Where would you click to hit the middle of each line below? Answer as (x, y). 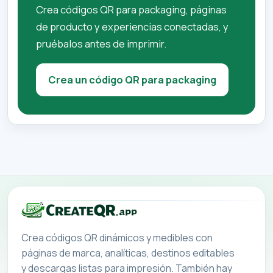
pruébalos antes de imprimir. (101, 44)
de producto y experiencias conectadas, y (132, 27)
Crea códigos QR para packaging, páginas (131, 10)
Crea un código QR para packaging (132, 80)
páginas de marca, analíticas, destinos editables (128, 253)
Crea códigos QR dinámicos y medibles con (117, 237)
